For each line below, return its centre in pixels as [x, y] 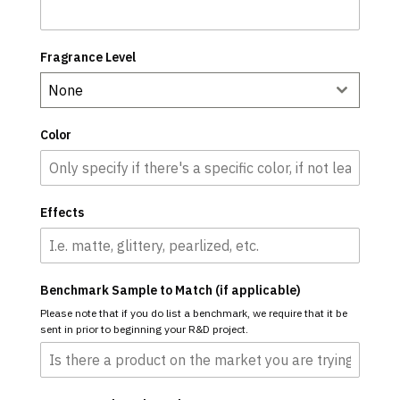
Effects [62, 212]
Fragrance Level [87, 57]
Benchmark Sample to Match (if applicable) [170, 290]
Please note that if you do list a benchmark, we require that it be [193, 313]
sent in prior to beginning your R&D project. [144, 329]
